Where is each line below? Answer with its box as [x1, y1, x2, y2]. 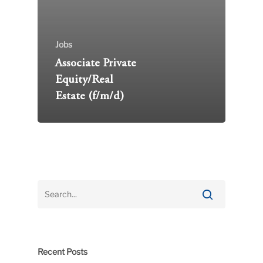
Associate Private [55, 58, 136, 70]
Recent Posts [38, 247, 87, 257]
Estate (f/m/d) [55, 91, 124, 103]
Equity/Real [55, 75, 113, 86]
